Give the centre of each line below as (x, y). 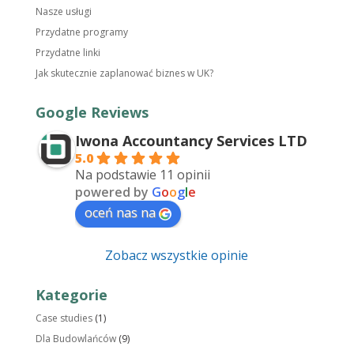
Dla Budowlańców (75, 339)
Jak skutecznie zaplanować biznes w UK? (124, 73)
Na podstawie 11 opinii (142, 175)
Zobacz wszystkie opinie (177, 256)
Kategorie (71, 295)
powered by (113, 192)
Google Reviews (92, 113)
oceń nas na (120, 213)
